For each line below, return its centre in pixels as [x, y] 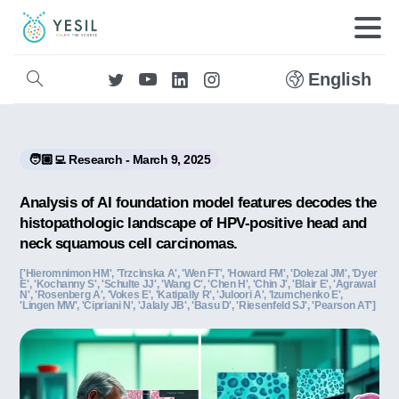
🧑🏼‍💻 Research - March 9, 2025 [120, 160]
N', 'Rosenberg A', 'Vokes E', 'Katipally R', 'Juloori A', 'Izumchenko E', [182, 295]
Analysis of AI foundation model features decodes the [198, 203]
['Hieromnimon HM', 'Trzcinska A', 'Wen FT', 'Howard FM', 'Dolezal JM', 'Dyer [199, 274]
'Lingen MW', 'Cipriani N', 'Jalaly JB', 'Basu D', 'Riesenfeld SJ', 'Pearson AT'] [198, 306]
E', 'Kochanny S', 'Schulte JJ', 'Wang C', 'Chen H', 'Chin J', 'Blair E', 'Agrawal [198, 285]
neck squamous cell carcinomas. [129, 244]
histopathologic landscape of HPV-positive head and [193, 223]
